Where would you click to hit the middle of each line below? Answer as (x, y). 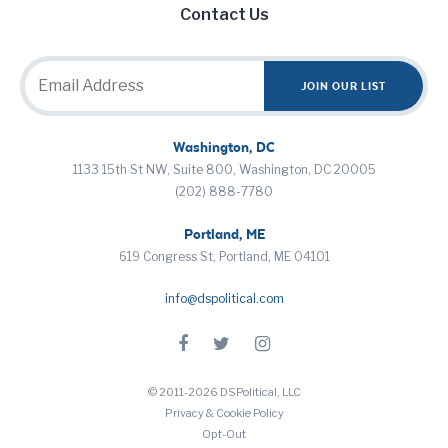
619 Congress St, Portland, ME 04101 (224, 256)
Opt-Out (224, 433)
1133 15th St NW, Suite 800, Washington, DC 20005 (224, 169)
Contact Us (224, 14)
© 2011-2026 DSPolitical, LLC (224, 391)
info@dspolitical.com (224, 298)
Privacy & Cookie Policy (224, 412)
